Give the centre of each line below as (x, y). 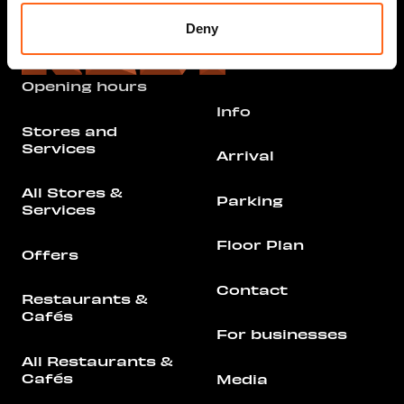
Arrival (245, 155)
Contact (252, 289)
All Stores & (72, 193)
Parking (250, 200)
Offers (50, 254)
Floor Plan (260, 244)
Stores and (69, 130)
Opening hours (84, 86)
